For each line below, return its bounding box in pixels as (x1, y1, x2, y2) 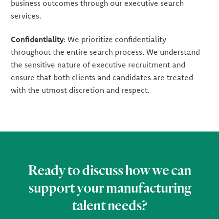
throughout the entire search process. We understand (11, 46, 200, 57)
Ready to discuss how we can (28, 160, 191, 178)
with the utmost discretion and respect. (11, 85, 150, 95)
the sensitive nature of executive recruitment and (11, 59, 186, 69)
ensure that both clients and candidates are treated (11, 72, 194, 82)
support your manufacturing (28, 178, 191, 196)
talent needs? (72, 196, 147, 214)
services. (11, 10, 42, 21)
